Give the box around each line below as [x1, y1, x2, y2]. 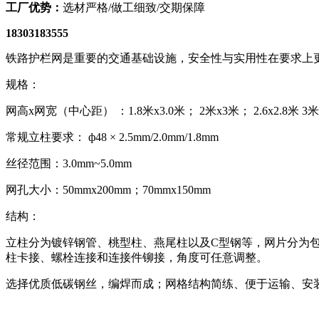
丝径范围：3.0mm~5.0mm [6, 157, 132, 169]
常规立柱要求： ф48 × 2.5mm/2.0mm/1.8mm [6, 130, 219, 143]
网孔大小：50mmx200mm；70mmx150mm [6, 183, 211, 196]
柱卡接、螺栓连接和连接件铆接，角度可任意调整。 [6, 251, 268, 263]
